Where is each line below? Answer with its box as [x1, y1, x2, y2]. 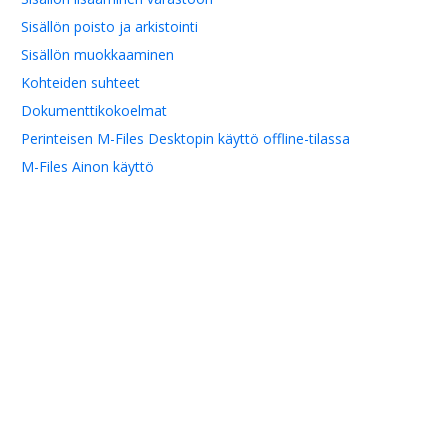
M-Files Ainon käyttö [21, 157, 154, 177]
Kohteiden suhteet [21, 73, 140, 93]
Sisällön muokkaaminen [21, 45, 174, 65]
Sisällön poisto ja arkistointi [21, 17, 198, 37]
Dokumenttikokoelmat [21, 101, 167, 121]
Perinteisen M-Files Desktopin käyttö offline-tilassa [21, 129, 350, 149]
